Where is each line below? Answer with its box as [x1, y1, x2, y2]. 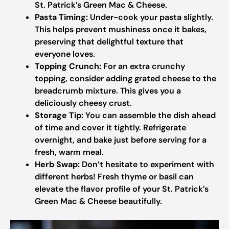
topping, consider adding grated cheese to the [35, 73, 216, 84]
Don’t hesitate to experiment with [80, 159, 214, 170]
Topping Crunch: [35, 61, 101, 72]
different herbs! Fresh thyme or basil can [35, 171, 194, 182]
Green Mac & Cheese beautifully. [35, 196, 162, 207]
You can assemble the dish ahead [83, 110, 216, 121]
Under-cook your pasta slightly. [88, 12, 213, 22]
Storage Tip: [35, 110, 83, 121]
